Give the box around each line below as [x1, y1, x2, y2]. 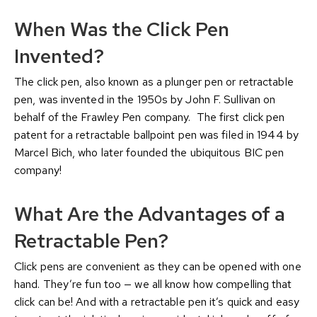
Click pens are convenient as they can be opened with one [14, 259, 301, 275]
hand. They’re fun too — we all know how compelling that [14, 277, 292, 292]
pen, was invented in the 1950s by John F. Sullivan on [14, 92, 276, 108]
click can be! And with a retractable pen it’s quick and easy [14, 294, 300, 310]
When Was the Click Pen [14, 16, 229, 43]
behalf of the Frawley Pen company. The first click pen [14, 110, 285, 125]
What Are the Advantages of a [14, 200, 285, 228]
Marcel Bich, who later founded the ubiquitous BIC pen [14, 145, 284, 161]
